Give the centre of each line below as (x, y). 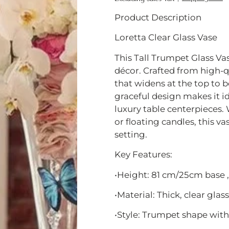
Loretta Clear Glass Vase (166, 38)
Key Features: (143, 155)
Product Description (158, 17)
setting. (131, 134)
